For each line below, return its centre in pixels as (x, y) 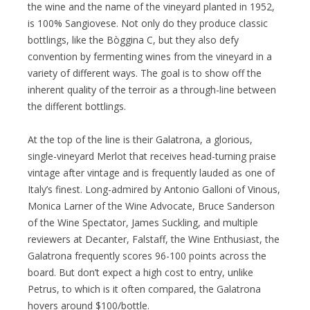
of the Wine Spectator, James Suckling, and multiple (143, 222)
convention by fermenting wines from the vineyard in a (150, 56)
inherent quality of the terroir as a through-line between (152, 89)
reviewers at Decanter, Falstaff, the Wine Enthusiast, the (154, 239)
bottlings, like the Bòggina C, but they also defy (133, 39)
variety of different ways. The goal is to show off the (145, 73)
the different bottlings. (77, 106)
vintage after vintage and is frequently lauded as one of (151, 172)
